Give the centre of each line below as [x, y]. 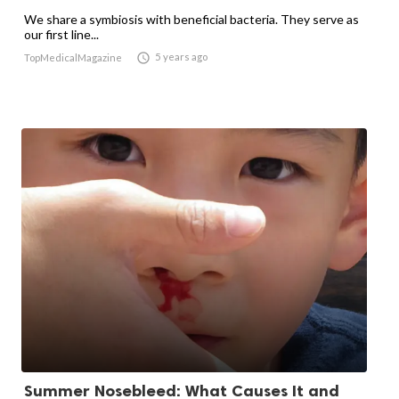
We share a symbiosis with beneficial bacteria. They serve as [191, 19]
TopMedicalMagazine [73, 57]
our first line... [61, 34]
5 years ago [181, 56]
